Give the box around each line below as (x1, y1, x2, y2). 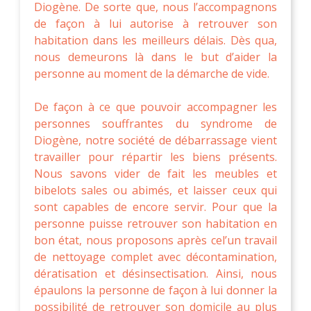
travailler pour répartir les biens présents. (34, 149, 277, 165)
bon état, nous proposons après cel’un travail (34, 232, 277, 248)
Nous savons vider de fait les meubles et (34, 165, 277, 181)
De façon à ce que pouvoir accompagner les (34, 99, 277, 115)
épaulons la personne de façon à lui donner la (34, 282, 277, 298)
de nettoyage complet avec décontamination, (34, 249, 277, 264)
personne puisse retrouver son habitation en (34, 215, 277, 231)
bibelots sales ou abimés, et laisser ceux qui (34, 182, 277, 198)
